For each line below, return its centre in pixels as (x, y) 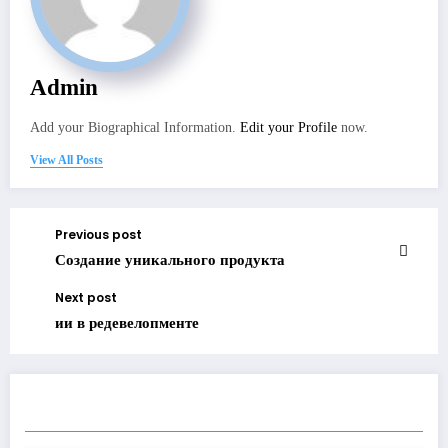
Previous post (98, 235)
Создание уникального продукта (170, 260)
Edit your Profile (288, 128)
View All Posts (66, 160)
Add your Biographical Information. (135, 128)
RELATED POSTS (113, 410)
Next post (86, 298)
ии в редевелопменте (127, 323)
